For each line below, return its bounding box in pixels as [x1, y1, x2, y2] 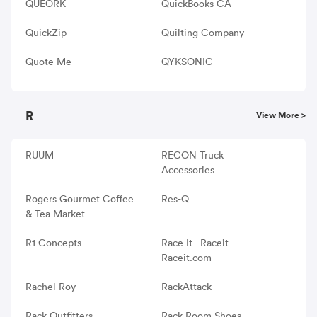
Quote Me [25, 54, 71, 68]
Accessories [161, 163, 214, 176]
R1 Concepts [25, 236, 81, 249]
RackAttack [161, 279, 212, 293]
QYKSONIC [161, 54, 213, 68]
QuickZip [25, 25, 67, 39]
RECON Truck [161, 148, 224, 161]
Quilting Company [161, 25, 244, 39]
